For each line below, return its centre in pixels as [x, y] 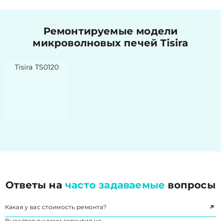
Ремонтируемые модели [110, 31]
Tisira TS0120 [37, 67]
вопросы [190, 185]
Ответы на [36, 185]
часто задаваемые [115, 185]
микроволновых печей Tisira [110, 43]
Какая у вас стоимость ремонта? [56, 207]
